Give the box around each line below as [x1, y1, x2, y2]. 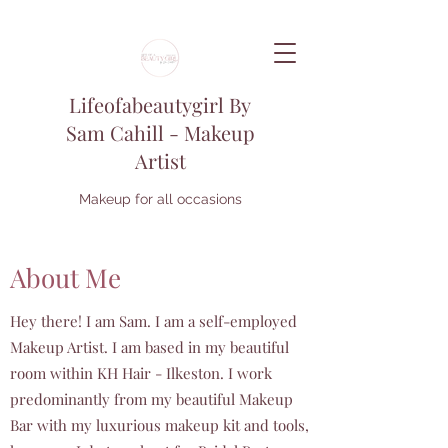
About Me [10, 260, 121, 295]
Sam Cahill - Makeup [65, 119, 255, 146]
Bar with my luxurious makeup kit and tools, [10, 415, 309, 435]
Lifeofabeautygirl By [69, 91, 251, 118]
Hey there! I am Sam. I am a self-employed [10, 311, 297, 331]
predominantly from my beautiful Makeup [10, 389, 293, 409]
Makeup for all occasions [78, 191, 242, 207]
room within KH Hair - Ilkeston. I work [10, 363, 272, 383]
